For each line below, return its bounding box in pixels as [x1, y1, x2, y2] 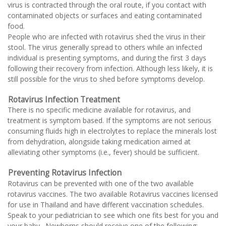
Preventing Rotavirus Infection [8, 167, 122, 179]
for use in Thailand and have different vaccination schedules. [8, 199, 204, 209]
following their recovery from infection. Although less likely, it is [8, 63, 213, 73]
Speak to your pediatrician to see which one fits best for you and [8, 210, 218, 220]
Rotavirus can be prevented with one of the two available [8, 178, 194, 188]
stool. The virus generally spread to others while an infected [8, 42, 202, 52]
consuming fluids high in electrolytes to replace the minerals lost [8, 126, 217, 136]
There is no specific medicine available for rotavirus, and [8, 105, 191, 115]
